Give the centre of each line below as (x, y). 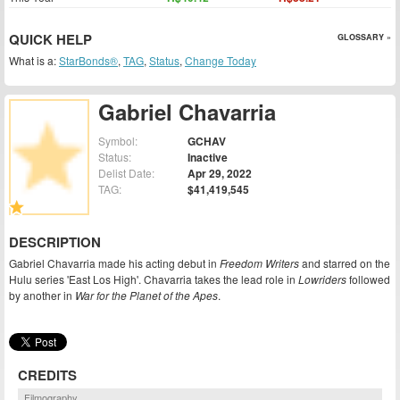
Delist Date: (126, 173)
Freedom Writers (259, 263)
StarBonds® (88, 60)
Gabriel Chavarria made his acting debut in (114, 263)
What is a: (34, 60)
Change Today (221, 60)
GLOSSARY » (364, 37)
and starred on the (345, 263)
